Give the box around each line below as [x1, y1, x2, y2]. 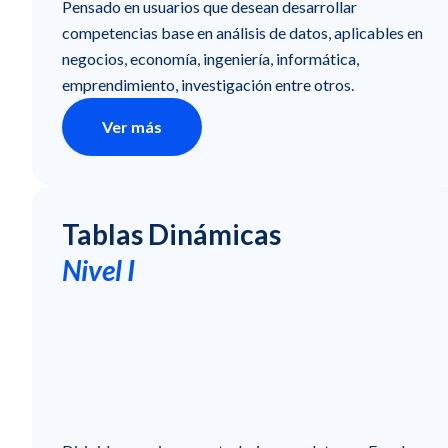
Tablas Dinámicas [62, 216, 281, 251]
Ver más [102, 116, 162, 136]
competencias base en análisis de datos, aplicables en [62, 22, 423, 42]
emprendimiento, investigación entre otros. [62, 74, 354, 94]
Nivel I [62, 252, 135, 287]
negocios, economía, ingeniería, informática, [62, 48, 359, 68]
